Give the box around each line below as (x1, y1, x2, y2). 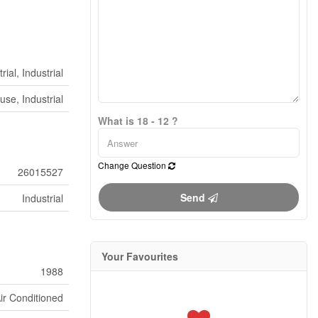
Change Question (98, 159, 168, 171)
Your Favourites (102, 249, 178, 263)
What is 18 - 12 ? (98, 114, 178, 128)
